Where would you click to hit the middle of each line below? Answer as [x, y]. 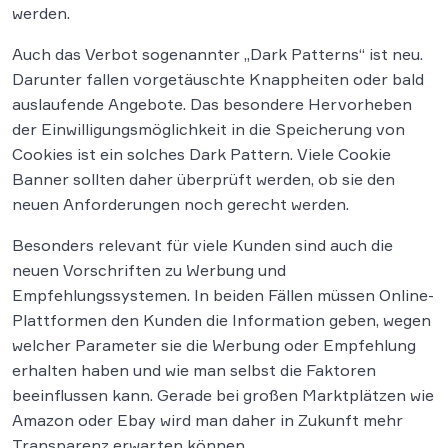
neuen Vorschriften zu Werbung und [149, 270]
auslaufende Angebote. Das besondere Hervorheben [212, 104]
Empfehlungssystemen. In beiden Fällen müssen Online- [223, 295]
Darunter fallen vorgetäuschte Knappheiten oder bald [218, 79]
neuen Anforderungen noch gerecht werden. [180, 204]
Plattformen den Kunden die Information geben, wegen [221, 320]
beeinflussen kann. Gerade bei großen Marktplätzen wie [223, 395]
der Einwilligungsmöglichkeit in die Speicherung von [208, 129]
